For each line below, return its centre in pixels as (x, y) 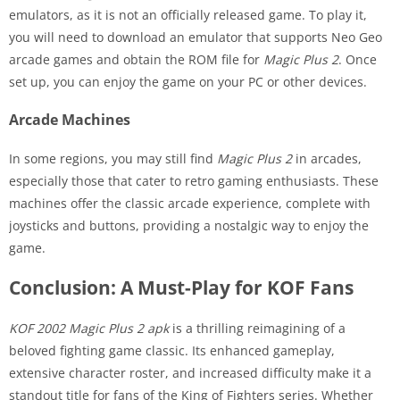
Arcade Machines (70, 119)
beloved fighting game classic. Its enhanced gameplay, (172, 350)
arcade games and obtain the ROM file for (136, 59)
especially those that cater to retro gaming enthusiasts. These (194, 180)
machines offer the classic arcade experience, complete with (190, 203)
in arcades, (327, 158)
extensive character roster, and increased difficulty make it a (190, 372)
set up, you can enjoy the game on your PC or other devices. (188, 81)
